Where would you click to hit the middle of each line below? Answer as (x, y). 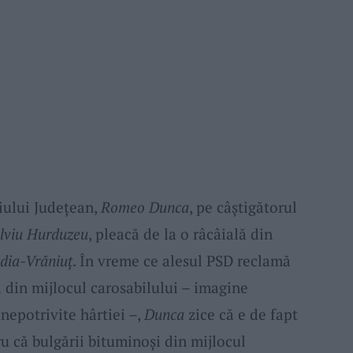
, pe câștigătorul (243, 206)
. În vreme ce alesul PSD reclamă (181, 260)
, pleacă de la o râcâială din (180, 233)
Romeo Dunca (145, 206)
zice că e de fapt (241, 314)
